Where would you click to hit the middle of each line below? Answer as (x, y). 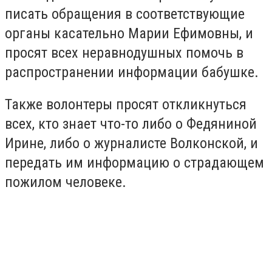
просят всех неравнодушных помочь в (124, 53)
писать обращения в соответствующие (125, 14)
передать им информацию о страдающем (134, 163)
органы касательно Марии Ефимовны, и (129, 33)
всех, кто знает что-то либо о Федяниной (131, 124)
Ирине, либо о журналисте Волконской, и (131, 144)
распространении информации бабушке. (132, 72)
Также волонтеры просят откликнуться (126, 105)
